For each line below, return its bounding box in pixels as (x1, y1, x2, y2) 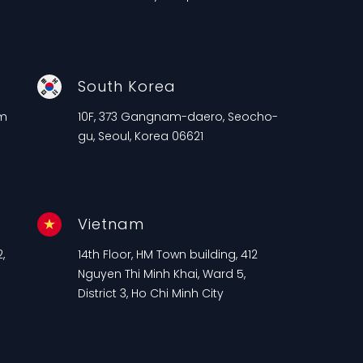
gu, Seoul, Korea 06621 (77, 127, 203, 144)
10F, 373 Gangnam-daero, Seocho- (77, 108, 278, 125)
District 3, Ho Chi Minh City (77, 284, 224, 301)
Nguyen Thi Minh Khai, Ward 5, (77, 265, 246, 282)
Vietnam (77, 213, 144, 234)
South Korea (77, 75, 176, 96)
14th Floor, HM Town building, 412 (77, 246, 258, 263)
